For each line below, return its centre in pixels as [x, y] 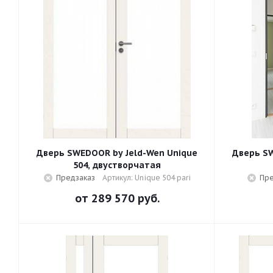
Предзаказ [75, 178]
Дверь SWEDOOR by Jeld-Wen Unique [117, 153]
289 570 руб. [125, 198]
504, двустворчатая [117, 165]
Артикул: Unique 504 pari [146, 178]
